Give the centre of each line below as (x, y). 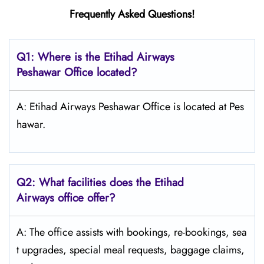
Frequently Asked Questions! (132, 14)
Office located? (101, 72)
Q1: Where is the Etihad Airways (95, 57)
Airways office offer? (68, 198)
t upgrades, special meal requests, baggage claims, (131, 250)
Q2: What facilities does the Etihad (100, 182)
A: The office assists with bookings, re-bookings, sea (132, 232)
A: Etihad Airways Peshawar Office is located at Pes (130, 107)
